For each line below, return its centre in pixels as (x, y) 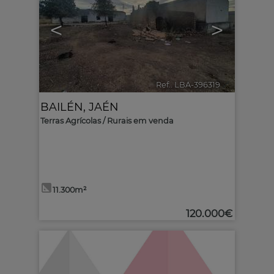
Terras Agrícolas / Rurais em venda (107, 121)
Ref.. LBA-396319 (188, 85)
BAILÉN (62, 107)
